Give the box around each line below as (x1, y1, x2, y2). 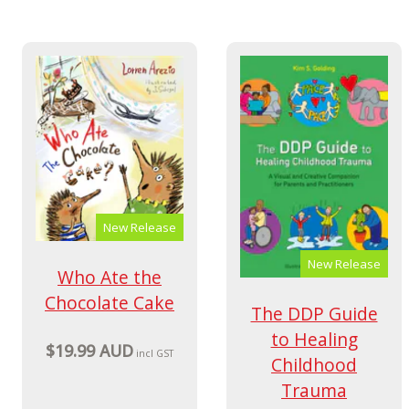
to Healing (270, 326, 358, 351)
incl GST (136, 347, 174, 361)
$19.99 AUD (45, 340, 133, 362)
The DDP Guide (250, 300, 378, 326)
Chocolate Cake (45, 289, 174, 315)
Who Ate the (58, 264, 162, 289)
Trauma (281, 377, 347, 403)
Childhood (271, 351, 357, 377)
